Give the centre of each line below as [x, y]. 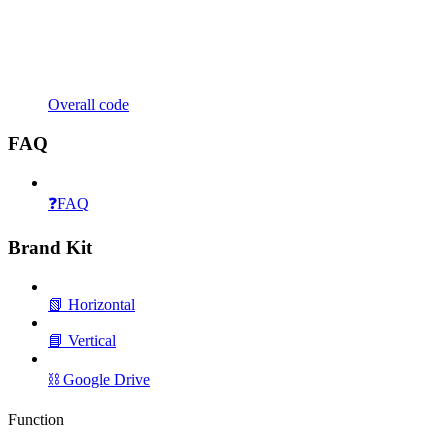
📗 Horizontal [91, 304]
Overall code [88, 105]
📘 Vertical [82, 340]
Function [36, 419]
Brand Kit [50, 248]
